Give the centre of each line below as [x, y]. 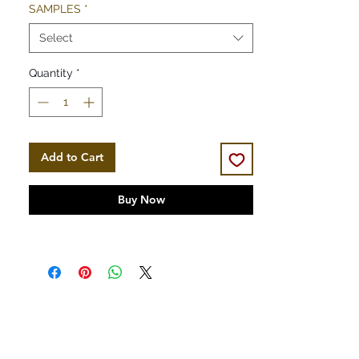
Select [56, 38]
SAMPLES [55, 9]
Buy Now [141, 200]
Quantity [51, 73]
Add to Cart [72, 157]
